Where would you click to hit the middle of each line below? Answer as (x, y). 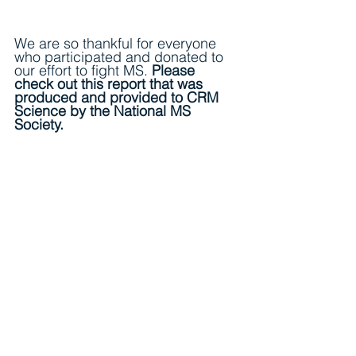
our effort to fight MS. (83, 70)
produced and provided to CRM (118, 97)
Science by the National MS (104, 110)
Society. (41, 124)
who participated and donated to (121, 56)
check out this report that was (110, 83)
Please (175, 70)
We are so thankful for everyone (117, 43)
